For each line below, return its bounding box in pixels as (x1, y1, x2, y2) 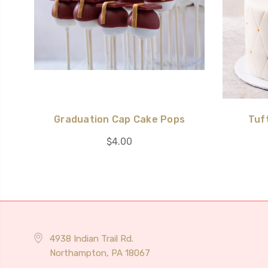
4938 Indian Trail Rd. (49, 233, 133, 244)
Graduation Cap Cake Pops (54, 113, 185, 125)
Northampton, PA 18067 (49, 247, 150, 258)
